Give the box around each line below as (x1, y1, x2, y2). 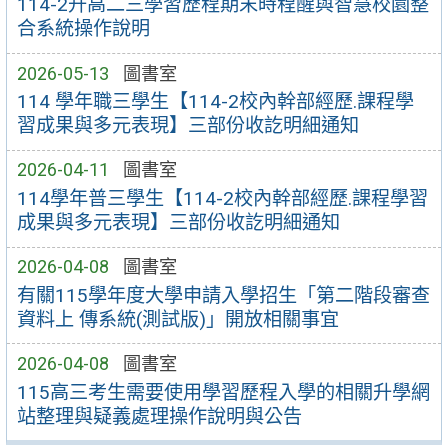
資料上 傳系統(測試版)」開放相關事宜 (16, 307, 339, 331)
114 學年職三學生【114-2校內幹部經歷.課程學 (16, 90, 414, 114)
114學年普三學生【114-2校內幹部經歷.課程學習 (16, 187, 428, 211)
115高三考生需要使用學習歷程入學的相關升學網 (16, 380, 430, 404)
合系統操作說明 (16, 17, 150, 41)
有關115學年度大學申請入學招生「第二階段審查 (16, 283, 430, 307)
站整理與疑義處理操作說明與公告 (16, 404, 302, 428)
